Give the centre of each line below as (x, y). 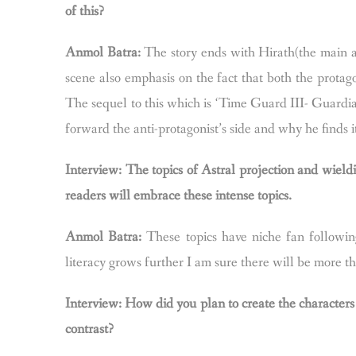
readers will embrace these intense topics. (178, 195)
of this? (85, 11)
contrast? (89, 329)
